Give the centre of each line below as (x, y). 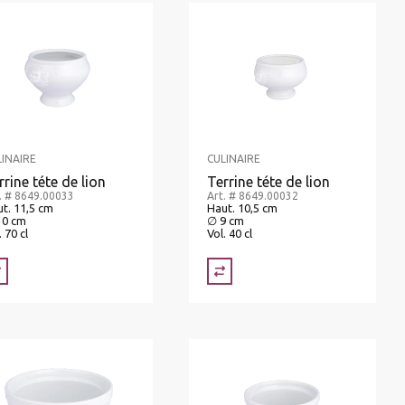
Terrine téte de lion (268, 182)
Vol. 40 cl (229, 234)
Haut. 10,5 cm (242, 208)
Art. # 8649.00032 (252, 196)
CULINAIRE (233, 159)
